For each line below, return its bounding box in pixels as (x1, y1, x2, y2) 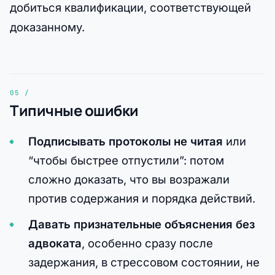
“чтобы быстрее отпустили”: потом (28, 153, 224, 167)
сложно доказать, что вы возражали (28, 172, 230, 186)
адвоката (28, 236, 82, 250)
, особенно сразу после (81, 236, 213, 250)
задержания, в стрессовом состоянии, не (28, 255, 260, 269)
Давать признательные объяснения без (28, 217, 255, 231)
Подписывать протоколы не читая (28, 134, 223, 148)
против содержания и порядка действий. (28, 191, 255, 205)
